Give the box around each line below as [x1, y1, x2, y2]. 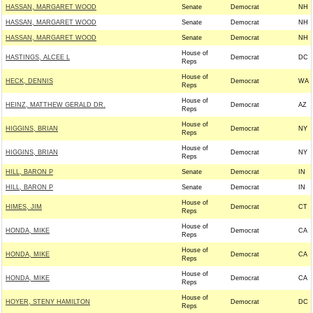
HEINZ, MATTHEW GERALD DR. [6, 101, 105, 108]
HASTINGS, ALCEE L [6, 54, 70, 61]
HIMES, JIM [6, 203, 42, 210]
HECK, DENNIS [6, 78, 53, 85]
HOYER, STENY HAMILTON [6, 298, 90, 305]
